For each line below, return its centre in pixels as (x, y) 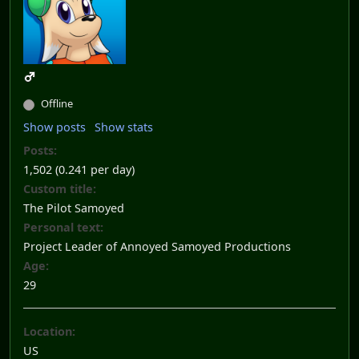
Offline (56, 104)
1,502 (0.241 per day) (79, 170)
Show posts (54, 127)
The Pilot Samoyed (74, 208)
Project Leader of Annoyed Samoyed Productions (157, 247)
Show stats (124, 127)
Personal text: (63, 228)
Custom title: (60, 189)
